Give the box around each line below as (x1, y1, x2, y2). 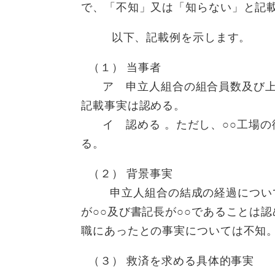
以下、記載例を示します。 (81, 31, 251, 44)
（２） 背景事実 (81, 168, 173, 180)
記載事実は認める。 (81, 99, 186, 112)
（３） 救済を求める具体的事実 (81, 255, 255, 267)
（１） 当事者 (81, 61, 162, 74)
